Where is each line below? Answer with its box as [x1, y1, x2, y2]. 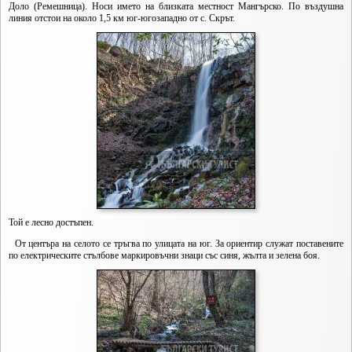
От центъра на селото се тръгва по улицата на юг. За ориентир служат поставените [9, 238, 343, 249]
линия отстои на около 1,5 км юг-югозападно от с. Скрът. [9, 13, 235, 24]
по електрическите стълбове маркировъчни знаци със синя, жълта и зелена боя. [9, 250, 320, 261]
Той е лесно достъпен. [9, 217, 93, 228]
